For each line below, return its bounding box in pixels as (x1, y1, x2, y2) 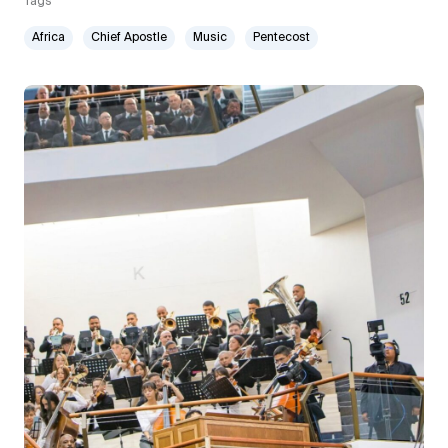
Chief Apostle (91, 31, 167, 44)
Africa (32, 31, 65, 44)
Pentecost (253, 31, 310, 44)
